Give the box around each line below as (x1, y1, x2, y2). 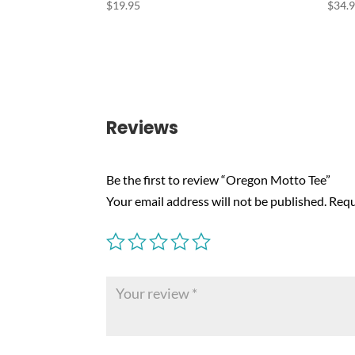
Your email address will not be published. (106, 193, 327, 209)
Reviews (106, 116, 179, 141)
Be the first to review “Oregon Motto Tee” (106, 172, 331, 188)
